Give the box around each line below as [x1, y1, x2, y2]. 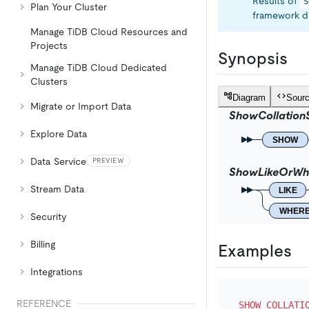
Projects [30, 40, 68, 51]
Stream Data [30, 183, 85, 195]
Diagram [232, 92, 266, 103]
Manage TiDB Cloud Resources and [30, 26, 188, 37]
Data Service [30, 156, 86, 167]
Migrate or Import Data [30, 101, 132, 112]
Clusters [30, 76, 68, 87]
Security [30, 211, 66, 222]
